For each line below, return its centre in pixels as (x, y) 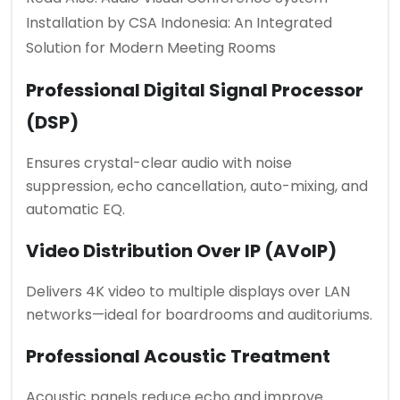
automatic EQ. (75, 209)
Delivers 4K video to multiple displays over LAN (188, 291)
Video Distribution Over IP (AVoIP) (181, 250)
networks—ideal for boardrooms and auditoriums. (199, 314)
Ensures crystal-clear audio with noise (159, 162)
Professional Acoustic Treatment (178, 356)
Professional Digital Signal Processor (195, 90)
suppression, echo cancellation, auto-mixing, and (197, 186)
